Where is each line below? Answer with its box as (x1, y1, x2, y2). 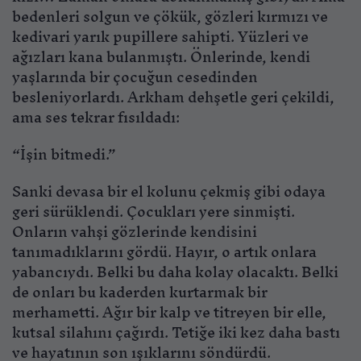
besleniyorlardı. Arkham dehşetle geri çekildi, (12, 81, 334, 114)
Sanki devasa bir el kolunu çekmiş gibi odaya (12, 175, 326, 208)
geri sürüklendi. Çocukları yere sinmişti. (12, 195, 295, 228)
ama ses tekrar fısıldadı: (12, 101, 180, 135)
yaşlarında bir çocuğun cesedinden (12, 60, 258, 94)
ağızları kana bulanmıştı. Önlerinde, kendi (12, 40, 310, 74)
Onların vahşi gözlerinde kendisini (12, 215, 257, 248)
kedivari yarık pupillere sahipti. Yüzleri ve (12, 20, 309, 54)
